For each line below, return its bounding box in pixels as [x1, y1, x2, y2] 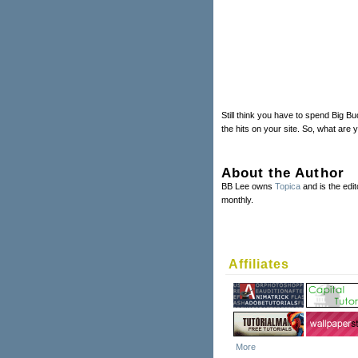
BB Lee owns [221, 181, 275, 191]
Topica [275, 181, 300, 191]
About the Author [221, 164, 344, 181]
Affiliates [229, 257, 289, 271]
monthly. [221, 194, 253, 205]
